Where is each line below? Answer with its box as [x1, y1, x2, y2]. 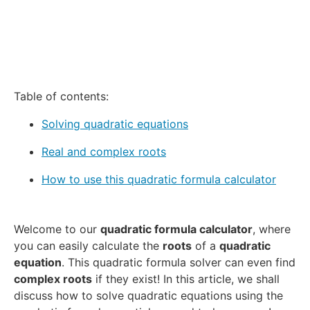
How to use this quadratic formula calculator [42, 172, 276, 187]
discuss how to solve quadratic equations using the [14, 289, 283, 303]
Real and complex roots [42, 145, 166, 159]
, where [253, 222, 291, 237]
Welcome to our [14, 222, 100, 237]
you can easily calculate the [14, 239, 163, 253]
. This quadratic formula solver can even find [62, 255, 295, 270]
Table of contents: [14, 89, 109, 104]
